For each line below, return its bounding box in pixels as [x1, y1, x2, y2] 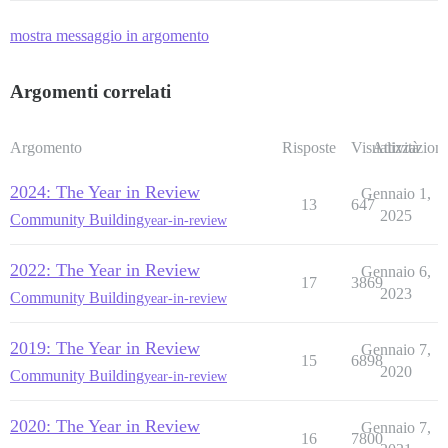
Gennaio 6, [360, 263, 431, 281]
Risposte [281, 139, 336, 157]
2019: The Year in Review [10, 338, 200, 359]
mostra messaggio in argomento [10, 27, 209, 45]
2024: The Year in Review [10, 182, 200, 203]
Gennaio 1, [360, 185, 431, 203]
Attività [372, 139, 419, 157]
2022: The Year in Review [10, 260, 200, 281]
